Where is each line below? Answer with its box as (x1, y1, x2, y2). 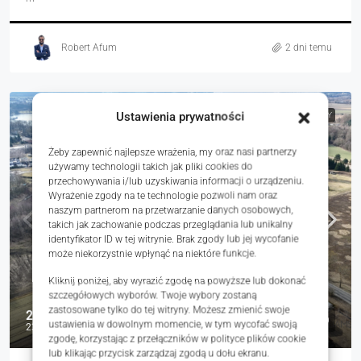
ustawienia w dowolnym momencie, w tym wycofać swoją (48, 318, 297, 330)
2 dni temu (285, 41, 332, 53)
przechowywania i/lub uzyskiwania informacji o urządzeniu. (48, 175, 305, 186)
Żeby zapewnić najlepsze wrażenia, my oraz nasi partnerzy (48, 146, 297, 157)
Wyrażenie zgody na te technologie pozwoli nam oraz (48, 189, 278, 201)
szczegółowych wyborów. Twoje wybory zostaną (48, 289, 257, 301)
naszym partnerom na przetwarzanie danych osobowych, (48, 204, 293, 215)
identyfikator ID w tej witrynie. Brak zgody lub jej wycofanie (48, 233, 299, 244)
